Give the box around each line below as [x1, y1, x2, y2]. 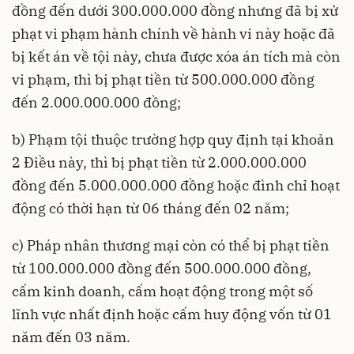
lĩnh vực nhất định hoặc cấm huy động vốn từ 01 [12, 305, 332, 323]
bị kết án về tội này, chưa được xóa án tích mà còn [12, 47, 341, 66]
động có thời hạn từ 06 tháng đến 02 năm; [12, 199, 289, 217]
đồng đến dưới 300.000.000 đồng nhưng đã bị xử [12, 2, 338, 20]
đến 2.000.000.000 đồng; [12, 93, 181, 111]
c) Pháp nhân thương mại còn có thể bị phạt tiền [12, 236, 330, 254]
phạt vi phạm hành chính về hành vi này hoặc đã [12, 24, 335, 43]
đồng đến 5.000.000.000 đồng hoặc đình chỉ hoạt [12, 176, 340, 194]
